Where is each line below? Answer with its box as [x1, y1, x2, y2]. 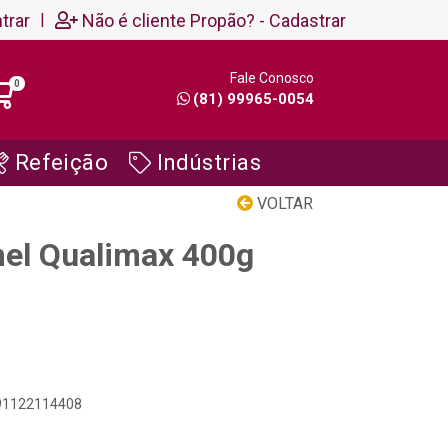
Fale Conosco [229, 70, 314, 86]
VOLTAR [253, 194, 313, 213]
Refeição [14, 150, 109, 175]
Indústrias [156, 150, 262, 175]
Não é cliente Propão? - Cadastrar [82, 9, 346, 31]
